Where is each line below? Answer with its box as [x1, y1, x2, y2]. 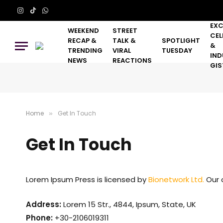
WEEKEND [68, 26, 99, 35]
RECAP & [68, 36, 97, 45]
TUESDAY [162, 46, 192, 55]
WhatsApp [44, 9, 81, 20]
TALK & [112, 36, 136, 45]
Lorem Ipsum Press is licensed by [26, 174, 148, 185]
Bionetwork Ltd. [148, 174, 204, 185]
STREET [112, 26, 137, 35]
